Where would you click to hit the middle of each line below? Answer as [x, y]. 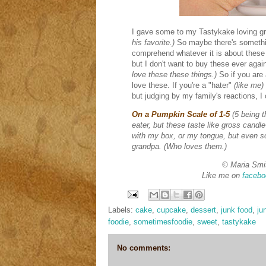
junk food [237, 210]
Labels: [122, 210]
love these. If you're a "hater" [183, 85]
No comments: [144, 248]
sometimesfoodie [163, 222]
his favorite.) [154, 42]
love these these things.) [174, 75]
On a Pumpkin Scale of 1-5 [181, 114]
